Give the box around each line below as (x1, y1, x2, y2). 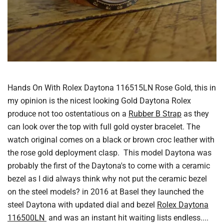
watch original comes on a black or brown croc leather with (7, 134, 214, 144)
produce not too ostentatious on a (7, 108, 128, 118)
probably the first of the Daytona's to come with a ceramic (7, 160, 210, 170)
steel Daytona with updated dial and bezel (7, 199, 157, 209)
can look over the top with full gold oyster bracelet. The (7, 121, 200, 131)
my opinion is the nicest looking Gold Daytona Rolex (7, 95, 191, 105)
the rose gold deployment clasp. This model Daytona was (7, 147, 211, 157)
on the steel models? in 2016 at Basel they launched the (7, 186, 203, 196)
